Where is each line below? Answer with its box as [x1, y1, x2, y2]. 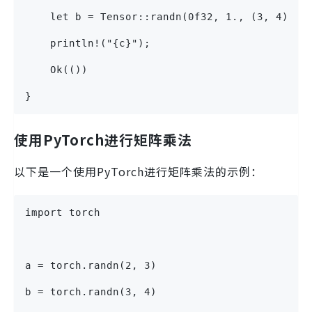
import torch [25, 207, 100, 219]
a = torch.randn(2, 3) [25, 260, 157, 272]
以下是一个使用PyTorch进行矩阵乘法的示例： [14, 163, 263, 180]
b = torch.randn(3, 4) [25, 286, 157, 298]
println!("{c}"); [25, 38, 150, 49]
